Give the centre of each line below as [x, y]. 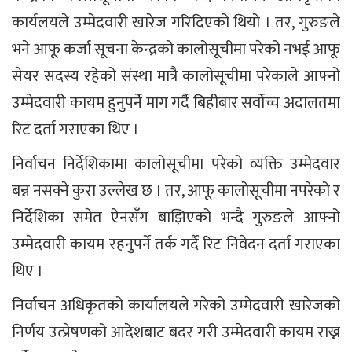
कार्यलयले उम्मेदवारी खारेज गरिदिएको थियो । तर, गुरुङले [176, 22]
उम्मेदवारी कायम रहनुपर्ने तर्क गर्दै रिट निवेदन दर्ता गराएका [176, 244]
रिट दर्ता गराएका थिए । [75, 129]
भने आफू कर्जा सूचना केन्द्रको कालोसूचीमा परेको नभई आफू [176, 49]
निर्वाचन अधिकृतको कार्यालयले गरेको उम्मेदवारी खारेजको [176, 305]
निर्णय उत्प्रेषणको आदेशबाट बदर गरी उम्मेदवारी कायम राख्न [176, 332]
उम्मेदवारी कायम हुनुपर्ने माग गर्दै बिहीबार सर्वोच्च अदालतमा [176, 103]
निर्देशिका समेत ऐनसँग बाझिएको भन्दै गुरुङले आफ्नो [176, 217]
